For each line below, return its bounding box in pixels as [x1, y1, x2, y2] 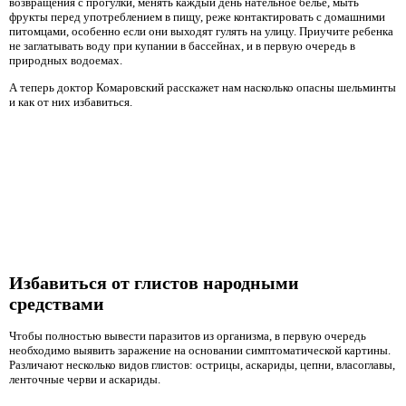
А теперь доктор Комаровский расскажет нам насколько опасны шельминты [9, 80, 396, 94]
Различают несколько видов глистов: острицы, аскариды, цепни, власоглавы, [9, 358, 395, 372]
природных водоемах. [9, 53, 122, 68]
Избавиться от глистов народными [9, 272, 299, 293]
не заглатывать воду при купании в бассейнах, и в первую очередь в [9, 39, 355, 53]
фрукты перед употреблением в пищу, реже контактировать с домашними [9, 10, 385, 24]
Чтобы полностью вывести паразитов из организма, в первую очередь [9, 329, 366, 343]
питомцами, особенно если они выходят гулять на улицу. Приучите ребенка [9, 24, 393, 39]
